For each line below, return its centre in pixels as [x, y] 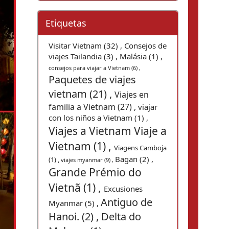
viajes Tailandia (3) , [84, 56]
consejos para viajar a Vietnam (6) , [95, 68]
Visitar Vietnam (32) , [86, 45]
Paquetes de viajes [92, 79]
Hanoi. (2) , [75, 216]
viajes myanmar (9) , [88, 160]
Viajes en [132, 95]
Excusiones [123, 189]
